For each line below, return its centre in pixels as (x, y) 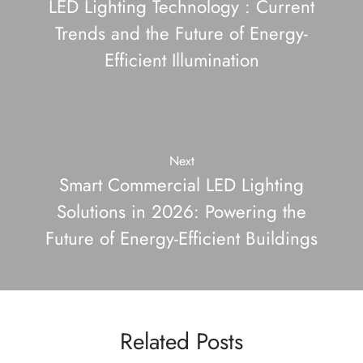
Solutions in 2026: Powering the (181, 211)
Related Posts (181, 341)
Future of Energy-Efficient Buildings (181, 238)
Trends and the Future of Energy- (181, 33)
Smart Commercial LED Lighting (181, 184)
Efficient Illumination (181, 60)
